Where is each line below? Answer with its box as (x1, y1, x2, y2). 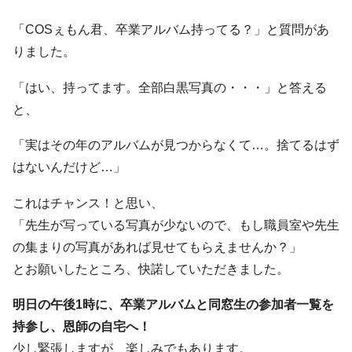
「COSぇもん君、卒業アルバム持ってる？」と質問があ (13, 22, 329, 36)
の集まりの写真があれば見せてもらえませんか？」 (13, 240, 302, 254)
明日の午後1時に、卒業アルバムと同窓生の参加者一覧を (13, 298, 334, 312)
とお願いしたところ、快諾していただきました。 (13, 262, 289, 276)
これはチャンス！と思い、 (13, 196, 163, 210)
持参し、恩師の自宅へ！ (13, 320, 151, 334)
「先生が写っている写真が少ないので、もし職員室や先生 (13, 218, 339, 232)
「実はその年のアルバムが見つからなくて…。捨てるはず (13, 138, 339, 152)
